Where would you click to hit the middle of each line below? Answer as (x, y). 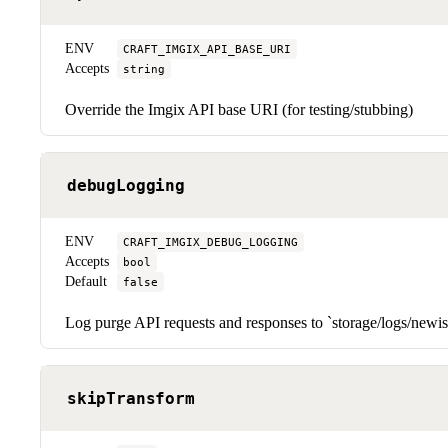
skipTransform (131, 398)
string (144, 68)
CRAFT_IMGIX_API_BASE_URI (207, 48)
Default (86, 281)
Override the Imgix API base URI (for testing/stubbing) (239, 109)
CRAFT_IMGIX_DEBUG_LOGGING (210, 241)
